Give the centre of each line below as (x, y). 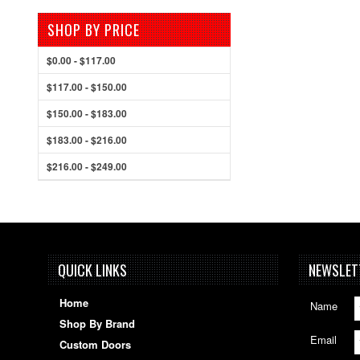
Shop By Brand (97, 324)
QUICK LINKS (92, 270)
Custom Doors (95, 345)
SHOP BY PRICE (94, 30)
